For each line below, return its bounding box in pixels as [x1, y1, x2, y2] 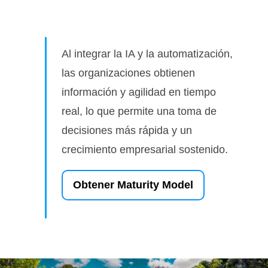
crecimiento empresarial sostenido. [62, 143, 228, 156]
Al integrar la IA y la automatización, [62, 47, 233, 60]
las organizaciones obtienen [62, 66, 195, 79]
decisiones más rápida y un [62, 124, 192, 136]
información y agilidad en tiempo [62, 86, 216, 98]
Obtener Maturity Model [73, 178, 193, 191]
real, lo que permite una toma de [62, 105, 217, 117]
